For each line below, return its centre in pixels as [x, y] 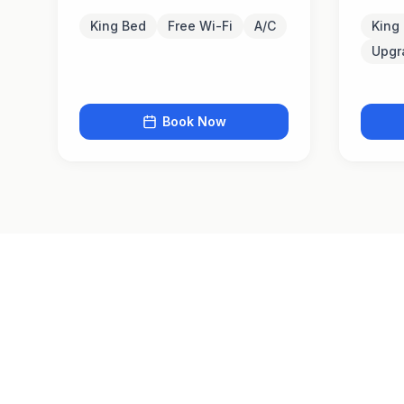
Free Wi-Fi [200, 26]
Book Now [194, 121]
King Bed [118, 26]
